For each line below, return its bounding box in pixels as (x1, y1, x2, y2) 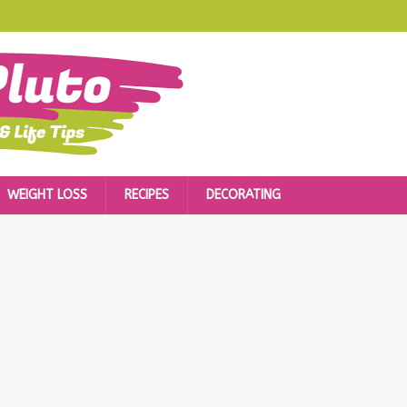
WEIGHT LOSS (7, 187, 87, 203)
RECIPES (124, 187, 169, 203)
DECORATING (206, 187, 281, 203)
